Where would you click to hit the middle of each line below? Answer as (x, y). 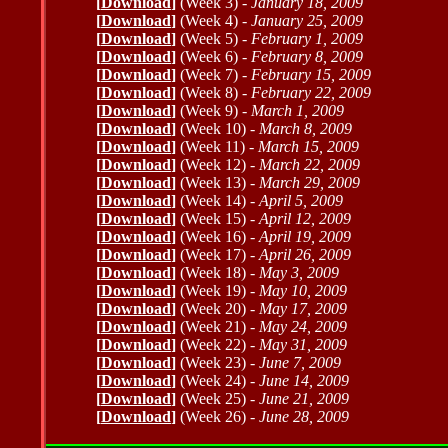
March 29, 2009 (309, 182)
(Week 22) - (217, 344)
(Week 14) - (219, 200)
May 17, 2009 (303, 308)
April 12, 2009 (305, 218)
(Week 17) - (217, 254)
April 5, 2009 (301, 200)
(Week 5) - (215, 38)
